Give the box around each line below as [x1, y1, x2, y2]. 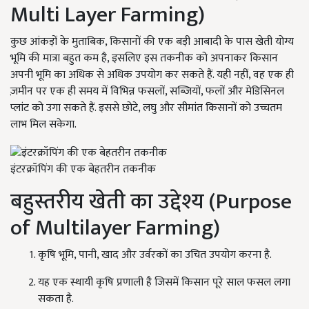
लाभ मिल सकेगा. [10, 115, 77, 134]
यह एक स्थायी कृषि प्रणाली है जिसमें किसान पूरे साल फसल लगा [38, 272, 290, 292]
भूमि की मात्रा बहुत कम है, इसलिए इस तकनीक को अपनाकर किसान [10, 49, 278, 68]
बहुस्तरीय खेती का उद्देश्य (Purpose [10, 183, 292, 220]
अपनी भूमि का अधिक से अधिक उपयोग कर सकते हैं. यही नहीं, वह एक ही [10, 66, 294, 85]
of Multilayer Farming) [10, 209, 220, 246]
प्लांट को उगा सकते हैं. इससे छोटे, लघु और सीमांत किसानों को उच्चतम [10, 99, 282, 118]
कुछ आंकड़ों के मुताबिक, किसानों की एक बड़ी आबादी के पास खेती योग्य [10, 32, 294, 52]
